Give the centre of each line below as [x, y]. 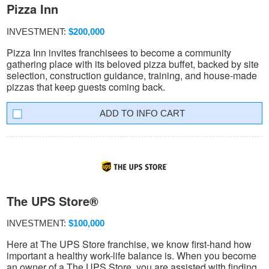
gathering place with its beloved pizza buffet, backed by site [133, 64]
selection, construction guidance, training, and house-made [132, 75]
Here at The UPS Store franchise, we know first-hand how [129, 244]
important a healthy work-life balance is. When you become [131, 256]
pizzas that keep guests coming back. [86, 86]
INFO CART [160, 113]
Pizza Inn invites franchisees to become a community [119, 52]
